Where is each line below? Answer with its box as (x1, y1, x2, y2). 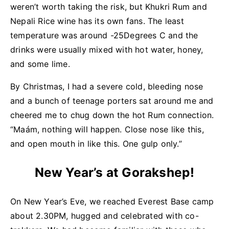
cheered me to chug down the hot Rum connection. (10, 109, 214, 120)
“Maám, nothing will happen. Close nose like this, (10, 124, 204, 134)
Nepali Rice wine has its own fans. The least (10, 15, 184, 26)
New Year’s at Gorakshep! (34, 165, 195, 180)
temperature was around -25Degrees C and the (10, 30, 198, 40)
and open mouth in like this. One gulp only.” (10, 138, 182, 149)
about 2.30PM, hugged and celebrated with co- (10, 210, 199, 221)
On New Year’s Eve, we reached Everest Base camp (10, 196, 214, 207)
